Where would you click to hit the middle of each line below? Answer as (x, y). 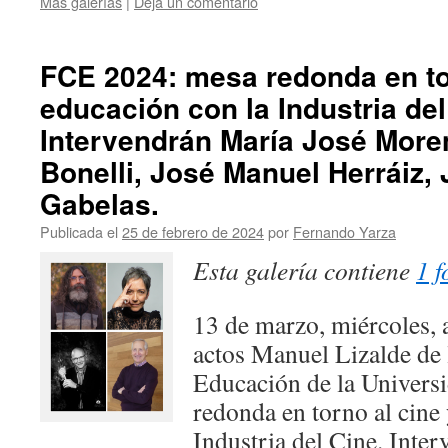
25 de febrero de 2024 (193, 231)
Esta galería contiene (304, 270)
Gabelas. (99, 203)
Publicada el (79, 231)
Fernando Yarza (344, 231)
